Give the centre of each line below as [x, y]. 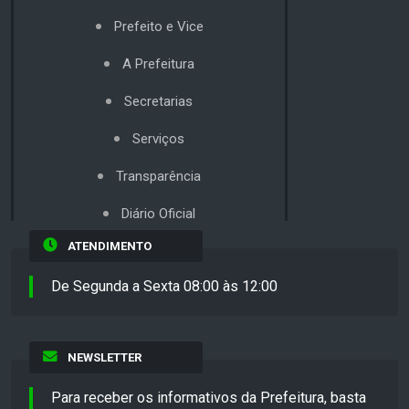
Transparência [158, 176]
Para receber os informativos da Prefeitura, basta [209, 397]
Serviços [158, 138]
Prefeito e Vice [158, 26]
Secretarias [158, 101]
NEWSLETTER [104, 357]
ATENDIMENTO [109, 246]
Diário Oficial [158, 213]
